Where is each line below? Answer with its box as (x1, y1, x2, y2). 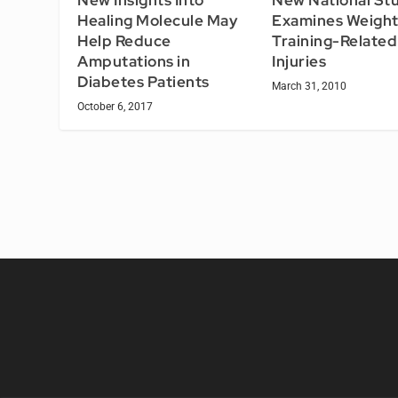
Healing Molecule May (77, 10, 238, 30)
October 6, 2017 (77, 99, 154, 113)
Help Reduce (77, 30, 171, 51)
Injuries (272, 51, 326, 71)
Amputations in (77, 51, 191, 71)
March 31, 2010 (272, 79, 346, 92)
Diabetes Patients (77, 71, 210, 92)
